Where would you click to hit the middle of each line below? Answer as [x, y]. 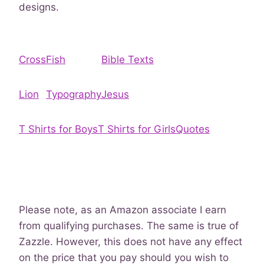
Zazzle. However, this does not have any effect [131, 242]
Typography [74, 94]
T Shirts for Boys [58, 129]
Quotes [193, 129]
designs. [39, 7]
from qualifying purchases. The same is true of [129, 226]
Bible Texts [128, 60]
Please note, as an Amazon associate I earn [123, 210]
